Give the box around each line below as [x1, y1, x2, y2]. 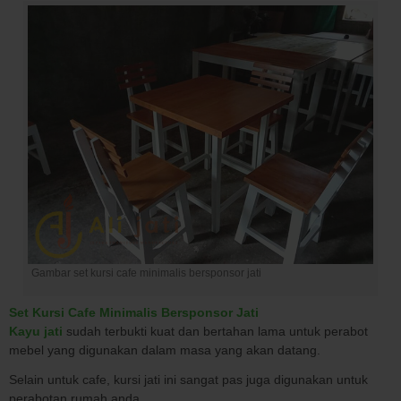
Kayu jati [9, 323, 63, 338]
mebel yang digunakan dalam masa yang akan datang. [9, 342, 320, 357]
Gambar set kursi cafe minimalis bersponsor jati [31, 266, 262, 279]
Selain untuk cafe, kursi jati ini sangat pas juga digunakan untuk [9, 371, 368, 387]
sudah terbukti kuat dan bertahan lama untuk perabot [63, 323, 368, 338]
